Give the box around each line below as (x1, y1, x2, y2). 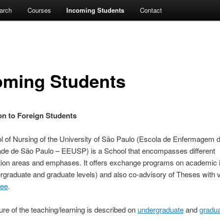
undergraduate (137, 204, 184, 215)
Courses (27, 5, 51, 15)
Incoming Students (66, 5, 125, 15)
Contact (139, 5, 162, 15)
